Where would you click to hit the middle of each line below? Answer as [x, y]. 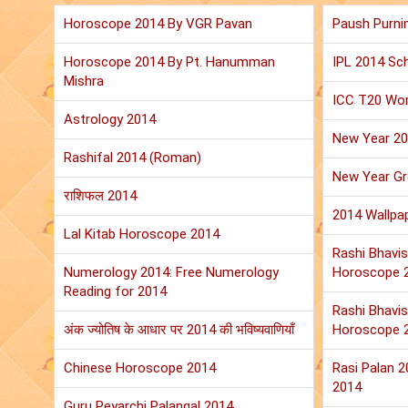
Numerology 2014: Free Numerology [171, 273]
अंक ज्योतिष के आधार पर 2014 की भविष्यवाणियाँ [179, 330]
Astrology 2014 [110, 120]
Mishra [84, 82]
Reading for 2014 [115, 292]
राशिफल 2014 [100, 196]
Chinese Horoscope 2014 [140, 368]
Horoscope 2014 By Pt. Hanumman [169, 62]
